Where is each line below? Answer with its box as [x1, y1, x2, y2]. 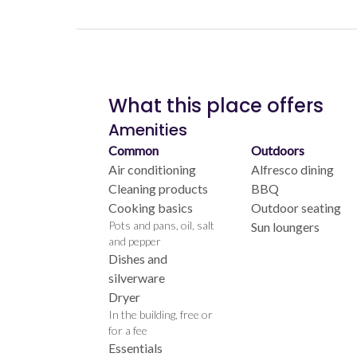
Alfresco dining [250, 161, 334, 177]
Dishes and [108, 250, 167, 266]
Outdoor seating [250, 199, 341, 215]
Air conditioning [108, 161, 196, 177]
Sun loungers [250, 218, 320, 234]
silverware [108, 269, 165, 285]
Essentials [108, 339, 163, 355]
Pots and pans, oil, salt [108, 218, 214, 232]
